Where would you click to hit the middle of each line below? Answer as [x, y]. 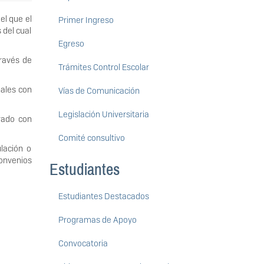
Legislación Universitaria [103, 115]
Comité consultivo [91, 138]
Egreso [71, 44]
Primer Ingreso [86, 20]
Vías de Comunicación [99, 91]
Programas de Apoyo [97, 220]
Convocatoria [83, 244]
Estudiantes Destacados [103, 197]
